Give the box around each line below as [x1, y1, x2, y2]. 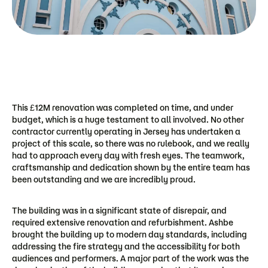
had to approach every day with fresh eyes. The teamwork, [12, 151, 245, 161]
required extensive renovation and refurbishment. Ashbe [12, 218, 233, 228]
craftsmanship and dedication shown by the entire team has [12, 163, 250, 173]
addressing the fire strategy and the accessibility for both [12, 242, 240, 252]
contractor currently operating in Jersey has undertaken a [12, 127, 240, 137]
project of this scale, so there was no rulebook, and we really [12, 139, 249, 149]
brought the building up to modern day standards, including [12, 230, 247, 240]
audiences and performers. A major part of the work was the [12, 254, 249, 264]
